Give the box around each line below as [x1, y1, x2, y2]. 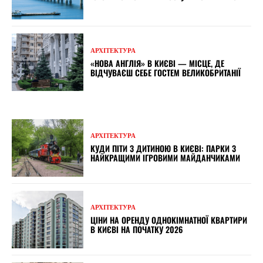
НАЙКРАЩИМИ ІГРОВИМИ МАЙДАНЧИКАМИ [90, 151, 241, 164]
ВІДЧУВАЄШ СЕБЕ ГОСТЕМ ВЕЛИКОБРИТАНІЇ [90, 66, 246, 79]
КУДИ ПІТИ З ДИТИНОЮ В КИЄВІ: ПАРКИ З [90, 142, 237, 155]
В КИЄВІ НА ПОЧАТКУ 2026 [90, 223, 183, 236]
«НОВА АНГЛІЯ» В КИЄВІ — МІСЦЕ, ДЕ [90, 56, 225, 69]
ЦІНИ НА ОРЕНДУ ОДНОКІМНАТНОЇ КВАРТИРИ [90, 214, 248, 227]
